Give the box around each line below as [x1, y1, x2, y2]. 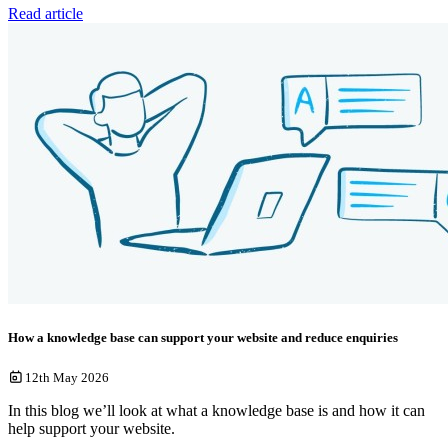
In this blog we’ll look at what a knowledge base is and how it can [8, 401, 425, 419]
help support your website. [8, 419, 175, 437]
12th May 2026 [24, 369, 109, 385]
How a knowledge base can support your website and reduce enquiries [8, 329, 398, 345]
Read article [8, 4, 83, 22]
